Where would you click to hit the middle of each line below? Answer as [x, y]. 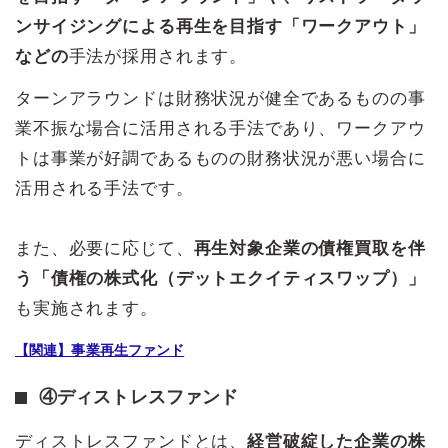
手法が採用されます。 [158, 57]
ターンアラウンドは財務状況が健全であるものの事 [220, 99]
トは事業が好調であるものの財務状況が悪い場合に [220, 159]
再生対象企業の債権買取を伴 [309, 249]
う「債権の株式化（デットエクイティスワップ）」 [220, 279]
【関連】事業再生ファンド [100, 350]
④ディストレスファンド [139, 397]
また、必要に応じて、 [104, 249]
